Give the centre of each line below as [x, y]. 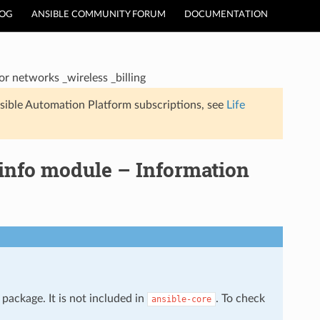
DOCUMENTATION [226, 15]
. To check [240, 298]
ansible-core [181, 299]
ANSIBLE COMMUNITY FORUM [99, 15]
